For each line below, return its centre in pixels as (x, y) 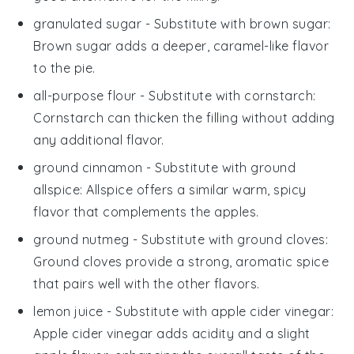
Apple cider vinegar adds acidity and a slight (172, 334)
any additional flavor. (99, 140)
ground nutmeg (81, 240)
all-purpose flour (85, 96)
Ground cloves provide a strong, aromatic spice (181, 262)
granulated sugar (88, 24)
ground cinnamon (88, 168)
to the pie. (64, 68)
